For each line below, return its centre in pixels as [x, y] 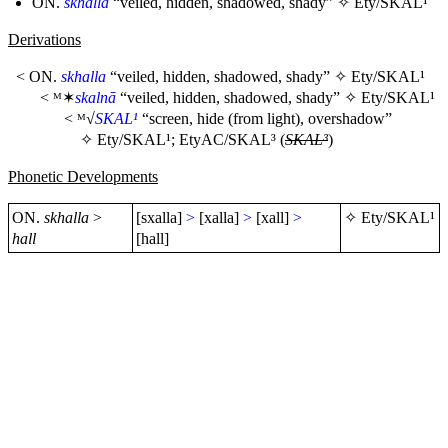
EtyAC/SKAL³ [227, 139]
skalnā [95, 97]
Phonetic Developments [83, 176]
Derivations [44, 39]
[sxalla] [159, 217]
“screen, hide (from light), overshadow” [265, 118]
